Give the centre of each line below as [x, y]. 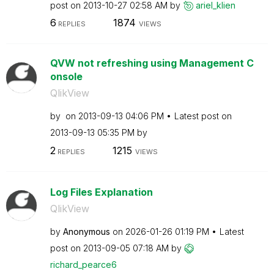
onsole [66, 76]
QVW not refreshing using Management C [152, 63]
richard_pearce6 [83, 264]
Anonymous [86, 231]
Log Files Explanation [101, 192]
